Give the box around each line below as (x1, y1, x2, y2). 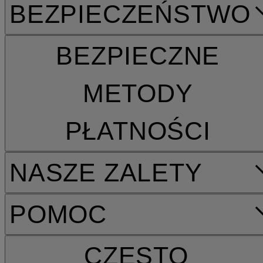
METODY (82, 79, 193, 107)
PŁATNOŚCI (65, 116, 211, 145)
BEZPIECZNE (56, 41, 220, 70)
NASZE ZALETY (9, 158, 203, 187)
